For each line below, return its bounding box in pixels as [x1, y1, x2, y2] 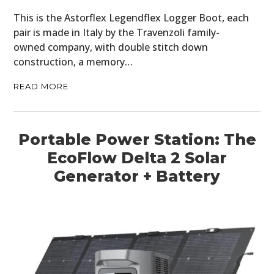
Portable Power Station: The [18, 130, 256, 149]
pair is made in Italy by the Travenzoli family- [13, 25, 220, 39]
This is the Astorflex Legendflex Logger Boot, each [13, 10, 250, 24]
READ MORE [13, 81, 69, 91]
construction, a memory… [13, 54, 133, 68]
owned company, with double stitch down [13, 40, 209, 54]
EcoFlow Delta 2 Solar [47, 148, 227, 167]
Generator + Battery [54, 166, 220, 185]
